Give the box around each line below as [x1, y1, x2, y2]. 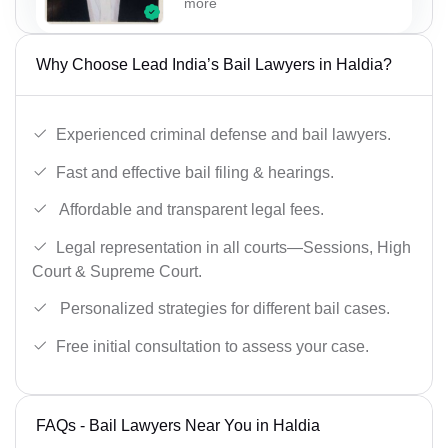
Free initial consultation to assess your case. [56, 337, 369, 355]
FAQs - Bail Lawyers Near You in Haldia [36, 416, 320, 434]
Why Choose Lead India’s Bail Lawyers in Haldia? [36, 56, 392, 74]
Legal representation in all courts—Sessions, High [56, 238, 411, 256]
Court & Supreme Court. [32, 262, 202, 280]
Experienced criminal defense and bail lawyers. [56, 125, 391, 143]
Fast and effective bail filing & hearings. [56, 163, 334, 181]
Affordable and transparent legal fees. [56, 201, 324, 219]
